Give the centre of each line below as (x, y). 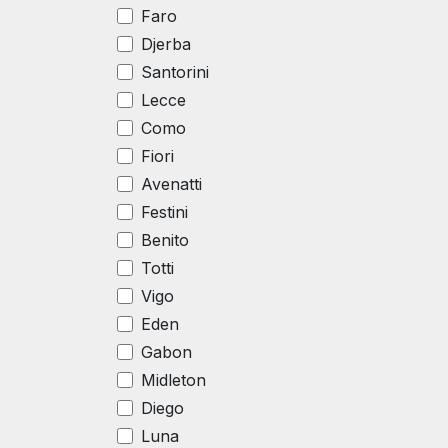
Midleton (173, 380)
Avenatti (171, 184)
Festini (164, 212)
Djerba (166, 44)
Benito (165, 240)
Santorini (175, 72)
